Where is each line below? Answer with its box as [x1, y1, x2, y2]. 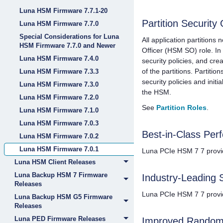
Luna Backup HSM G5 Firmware [14, 193, 112, 201]
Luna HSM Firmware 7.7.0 [19, 20, 99, 27]
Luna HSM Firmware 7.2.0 [19, 94, 99, 101]
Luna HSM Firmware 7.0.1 [19, 145, 99, 153]
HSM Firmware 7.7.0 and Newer [19, 42, 115, 49]
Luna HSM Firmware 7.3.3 [19, 68, 99, 75]
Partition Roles [156, 104, 207, 112]
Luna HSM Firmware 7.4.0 [19, 55, 99, 62]
